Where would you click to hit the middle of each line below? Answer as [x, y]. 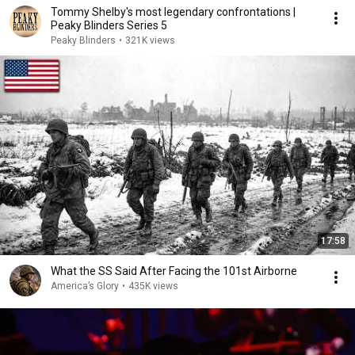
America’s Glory [85, 286]
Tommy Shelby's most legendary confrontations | [173, 12]
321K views [150, 41]
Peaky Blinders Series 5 [109, 26]
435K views [153, 286]
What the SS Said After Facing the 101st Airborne [174, 271]
